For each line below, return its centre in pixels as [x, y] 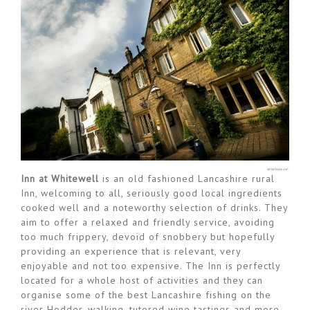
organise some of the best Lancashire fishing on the [146, 295]
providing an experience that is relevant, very [131, 252]
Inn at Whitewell [60, 179]
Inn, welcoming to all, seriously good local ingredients [152, 193]
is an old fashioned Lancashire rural [187, 179]
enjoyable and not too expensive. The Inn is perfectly [151, 266]
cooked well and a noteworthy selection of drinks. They [154, 208]
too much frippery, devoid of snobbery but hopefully [148, 237]
